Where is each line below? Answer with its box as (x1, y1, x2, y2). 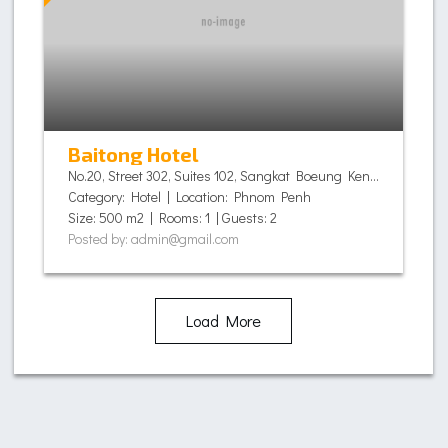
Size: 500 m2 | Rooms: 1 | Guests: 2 (68, 208, 277, 227)
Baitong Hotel (68, 142, 198, 166)
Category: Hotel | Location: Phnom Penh (68, 187, 311, 206)
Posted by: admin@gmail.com (68, 229, 239, 248)
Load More (186, 310, 261, 331)
